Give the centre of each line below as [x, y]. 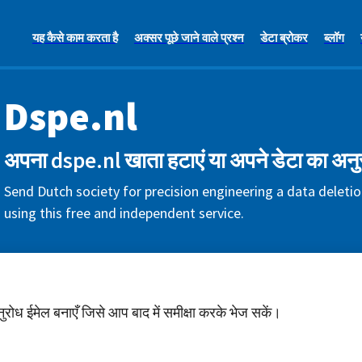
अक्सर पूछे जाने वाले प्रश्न [189, 38]
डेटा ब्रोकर [284, 38]
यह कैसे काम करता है [75, 38]
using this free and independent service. [124, 213]
